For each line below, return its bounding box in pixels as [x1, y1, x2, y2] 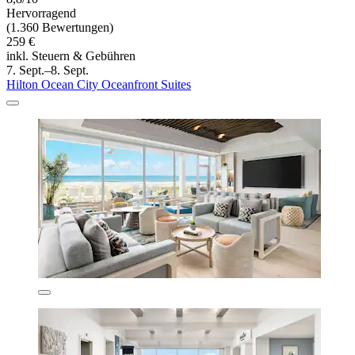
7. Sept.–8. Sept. [6, 63, 89, 78]
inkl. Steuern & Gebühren [6, 49, 136, 63]
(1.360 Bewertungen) [6, 21, 113, 35]
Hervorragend [6, 6, 76, 21]
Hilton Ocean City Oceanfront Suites [6, 78, 191, 92]
